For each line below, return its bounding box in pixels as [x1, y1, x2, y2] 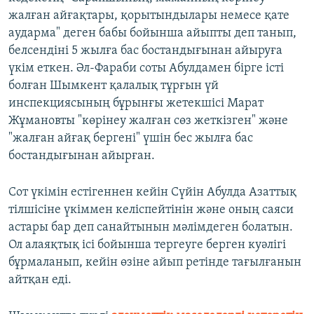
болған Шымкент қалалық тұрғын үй [8, 79, 219, 93]
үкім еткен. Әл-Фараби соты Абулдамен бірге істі [8, 62, 284, 76]
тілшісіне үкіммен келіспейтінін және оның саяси [8, 203, 294, 217]
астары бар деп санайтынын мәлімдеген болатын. [8, 221, 293, 235]
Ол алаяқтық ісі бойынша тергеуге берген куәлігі [8, 238, 286, 252]
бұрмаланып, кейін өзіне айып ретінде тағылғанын [8, 256, 301, 270]
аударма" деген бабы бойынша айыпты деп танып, [8, 27, 296, 41]
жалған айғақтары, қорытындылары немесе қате [8, 9, 289, 23]
